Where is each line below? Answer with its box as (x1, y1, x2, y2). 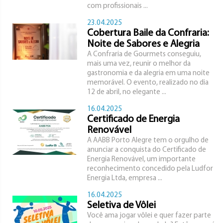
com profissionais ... (87, 2, 148, 10)
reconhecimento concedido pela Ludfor (87, 165, 213, 173)
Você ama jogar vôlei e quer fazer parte (87, 212, 211, 220)
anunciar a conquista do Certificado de (87, 146, 206, 154)
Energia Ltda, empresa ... (87, 175, 162, 182)
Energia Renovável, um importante (87, 156, 196, 163)
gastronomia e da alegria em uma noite (87, 70, 210, 77)
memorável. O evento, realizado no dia (87, 79, 209, 87)
